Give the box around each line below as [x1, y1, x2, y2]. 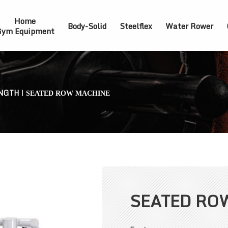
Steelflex [120, 20, 152, 32]
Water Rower [165, 20, 213, 32]
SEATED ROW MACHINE [26, 90, 110, 97]
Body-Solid [68, 20, 106, 32]
